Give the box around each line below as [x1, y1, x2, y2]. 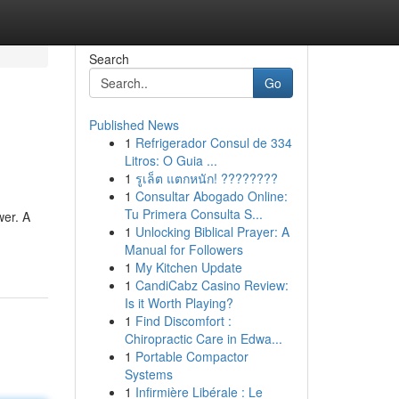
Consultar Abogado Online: [134, 187, 288, 205]
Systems [124, 365, 173, 383]
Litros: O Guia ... [124, 151, 217, 169]
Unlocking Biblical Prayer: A [134, 223, 289, 240]
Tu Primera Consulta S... [124, 205, 263, 223]
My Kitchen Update [134, 258, 242, 276]
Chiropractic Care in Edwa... [124, 330, 282, 347]
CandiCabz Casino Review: [134, 276, 289, 294]
